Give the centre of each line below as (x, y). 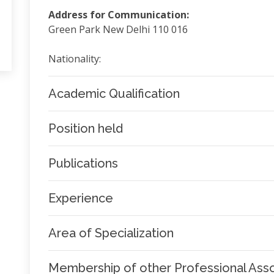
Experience (80, 198)
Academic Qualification (114, 94)
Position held (85, 128)
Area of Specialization (111, 233)
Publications (83, 163)
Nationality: (74, 59)
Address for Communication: (118, 15)
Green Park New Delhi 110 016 (118, 29)
